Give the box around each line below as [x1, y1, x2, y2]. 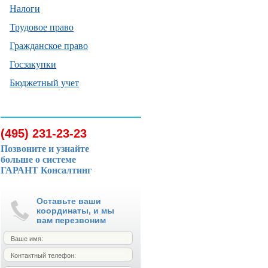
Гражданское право [10, 39, 88, 51]
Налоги [10, 2, 40, 14]
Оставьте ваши [36, 196, 101, 206]
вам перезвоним [36, 215, 106, 225]
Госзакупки [10, 57, 56, 70]
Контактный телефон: [11, 252, 76, 259]
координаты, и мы [36, 206, 114, 215]
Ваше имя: [11, 235, 43, 242]
